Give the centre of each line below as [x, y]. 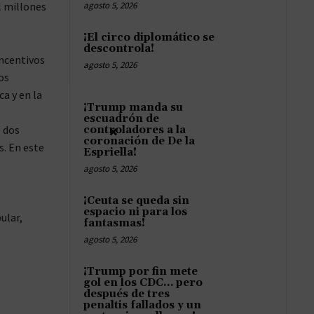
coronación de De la [139, 142]
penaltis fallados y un [142, 306]
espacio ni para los [135, 212]
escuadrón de [121, 119]
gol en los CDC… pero [143, 283]
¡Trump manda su [133, 108]
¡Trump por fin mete [141, 272]
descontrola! [119, 49]
